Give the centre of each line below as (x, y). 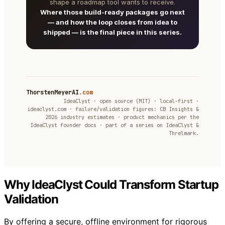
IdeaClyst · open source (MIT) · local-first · (131, 101)
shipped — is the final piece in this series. (113, 32)
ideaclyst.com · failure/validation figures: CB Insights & (113, 109)
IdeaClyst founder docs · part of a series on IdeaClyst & (115, 125)
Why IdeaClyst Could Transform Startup (111, 185)
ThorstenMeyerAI (52, 93)
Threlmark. (184, 133)
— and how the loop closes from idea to (113, 22)
